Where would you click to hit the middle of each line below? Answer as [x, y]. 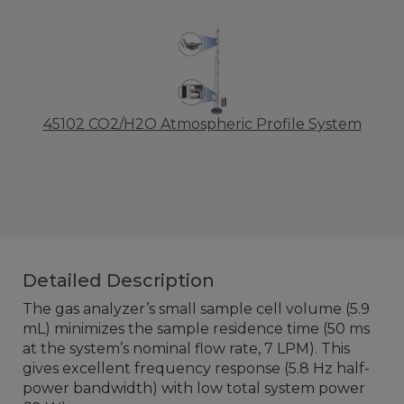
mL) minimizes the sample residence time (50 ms [196, 329]
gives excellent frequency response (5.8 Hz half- [196, 368]
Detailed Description [119, 280]
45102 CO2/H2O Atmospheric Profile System [202, 124]
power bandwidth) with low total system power [194, 388]
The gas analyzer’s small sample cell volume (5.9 [196, 309]
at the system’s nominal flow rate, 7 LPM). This [186, 349]
